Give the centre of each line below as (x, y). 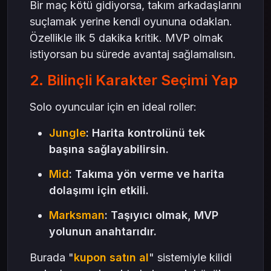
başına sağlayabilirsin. (109, 149)
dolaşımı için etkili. (99, 191)
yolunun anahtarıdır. (103, 232)
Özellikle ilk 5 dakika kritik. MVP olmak (126, 38)
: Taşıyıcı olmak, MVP (162, 215)
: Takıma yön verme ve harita (147, 174)
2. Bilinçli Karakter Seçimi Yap (134, 80)
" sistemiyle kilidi (190, 258)
